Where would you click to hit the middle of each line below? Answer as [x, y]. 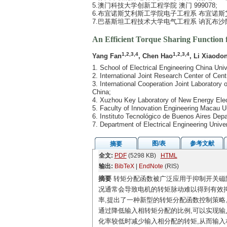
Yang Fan [107, 56]
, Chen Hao [155, 56]
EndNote [151, 166]
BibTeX [124, 166]
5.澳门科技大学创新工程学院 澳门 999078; [155, 5]
